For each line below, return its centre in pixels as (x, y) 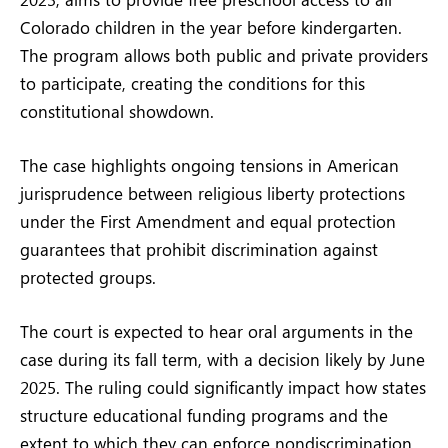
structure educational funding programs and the (204, 415)
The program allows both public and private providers (224, 54)
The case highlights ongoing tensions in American (209, 164)
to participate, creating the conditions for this (192, 82)
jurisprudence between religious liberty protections (212, 192)
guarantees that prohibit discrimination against (199, 248)
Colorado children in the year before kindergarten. (211, 26)
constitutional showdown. (117, 110)
